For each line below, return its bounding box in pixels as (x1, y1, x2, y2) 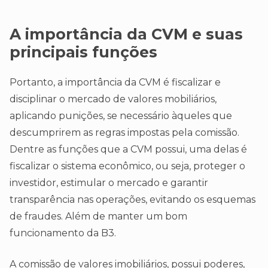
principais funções (10, 43, 157, 62)
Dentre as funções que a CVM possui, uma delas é (10, 144, 247, 156)
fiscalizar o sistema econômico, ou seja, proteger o (10, 160, 245, 172)
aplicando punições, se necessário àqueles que (10, 110, 232, 122)
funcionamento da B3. (10, 227, 116, 239)
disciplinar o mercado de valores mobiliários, (10, 93, 217, 105)
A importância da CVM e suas (10, 25, 243, 44)
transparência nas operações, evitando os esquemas (10, 194, 255, 206)
